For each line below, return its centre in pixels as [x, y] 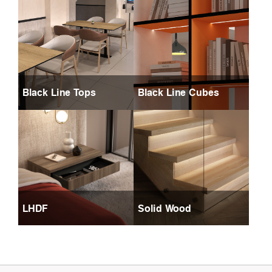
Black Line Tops [59, 93]
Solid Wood [165, 208]
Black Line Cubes [178, 93]
